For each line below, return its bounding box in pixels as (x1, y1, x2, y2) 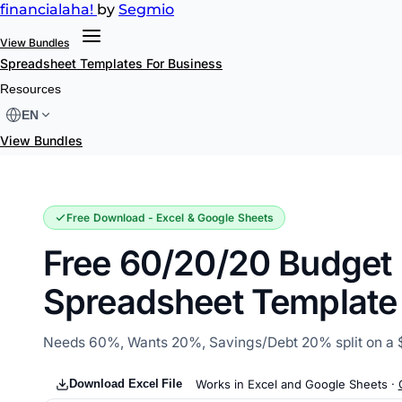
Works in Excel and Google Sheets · (195, 377, 398, 392)
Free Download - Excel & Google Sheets (66, 211, 275, 224)
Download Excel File (69, 377, 183, 391)
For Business (146, 56, 223, 71)
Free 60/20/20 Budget (43, 242, 392, 284)
